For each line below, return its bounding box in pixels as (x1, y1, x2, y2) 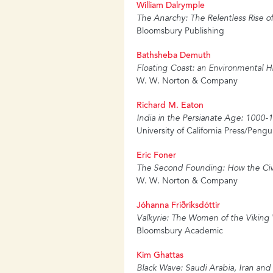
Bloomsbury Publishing (136, 27, 225, 37)
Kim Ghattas (136, 252, 184, 261)
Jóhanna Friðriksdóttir (136, 202, 221, 211)
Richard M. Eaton (136, 102, 204, 111)
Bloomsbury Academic (136, 227, 224, 236)
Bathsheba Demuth (136, 52, 211, 61)
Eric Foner (136, 152, 177, 161)
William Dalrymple (136, 2, 205, 11)
